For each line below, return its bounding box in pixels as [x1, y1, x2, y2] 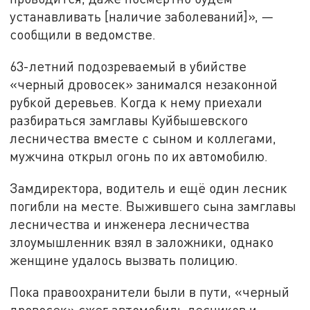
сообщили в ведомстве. [10, 26, 156, 43]
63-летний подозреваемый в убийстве [10, 58, 247, 75]
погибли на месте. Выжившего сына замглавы [10, 197, 297, 214]
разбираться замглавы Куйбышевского [10, 112, 248, 129]
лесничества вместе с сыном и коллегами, [10, 130, 277, 147]
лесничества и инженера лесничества [10, 215, 250, 232]
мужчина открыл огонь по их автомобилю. [10, 148, 268, 165]
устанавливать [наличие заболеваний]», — [10, 8, 275, 25]
